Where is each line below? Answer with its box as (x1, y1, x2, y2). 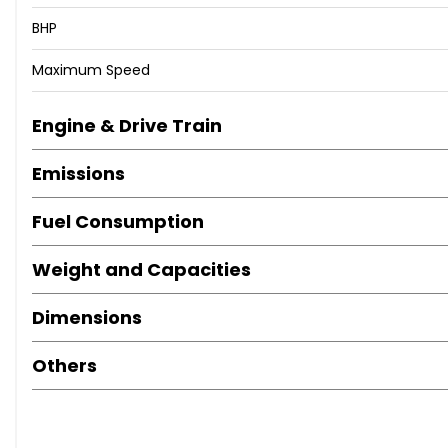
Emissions (32, 161, 125, 187)
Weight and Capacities (32, 257, 251, 283)
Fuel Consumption (32, 209, 204, 235)
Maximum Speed (32, 60, 150, 81)
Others (32, 353, 97, 379)
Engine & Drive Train (32, 113, 222, 139)
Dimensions (32, 305, 142, 331)
